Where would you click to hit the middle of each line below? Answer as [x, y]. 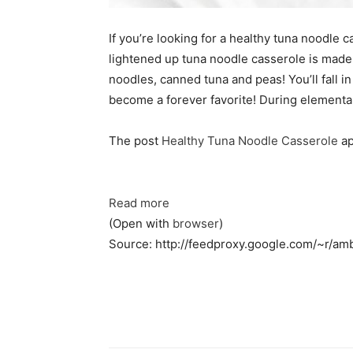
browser [196, 223]
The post [135, 141]
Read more [139, 203]
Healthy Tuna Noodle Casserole [250, 141]
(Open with [141, 223]
